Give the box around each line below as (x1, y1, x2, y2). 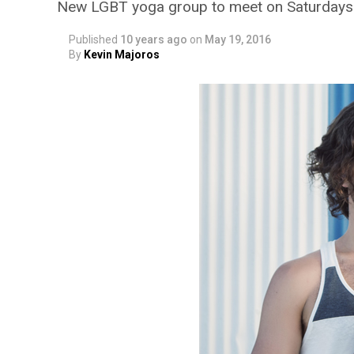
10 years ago (120, 33, 187, 46)
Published (69, 33, 118, 46)
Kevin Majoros (84, 48, 160, 61)
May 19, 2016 (205, 33, 271, 46)
